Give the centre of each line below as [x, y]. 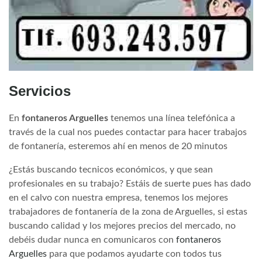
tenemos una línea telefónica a [172, 118]
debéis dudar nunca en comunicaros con [92, 239]
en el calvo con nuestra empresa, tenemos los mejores [118, 197]
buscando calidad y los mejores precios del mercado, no [122, 225]
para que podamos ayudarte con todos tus [134, 254]
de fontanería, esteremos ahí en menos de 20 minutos [118, 146]
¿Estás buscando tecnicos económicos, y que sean [111, 169]
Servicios [40, 91]
